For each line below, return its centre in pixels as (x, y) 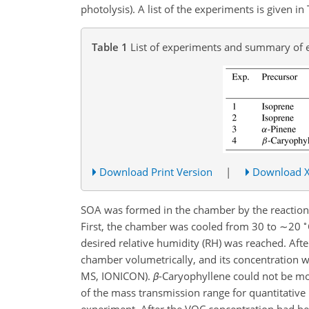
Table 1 (110, 47)
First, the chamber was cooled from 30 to (180, 226)
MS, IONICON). (117, 276)
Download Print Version (156, 171)
